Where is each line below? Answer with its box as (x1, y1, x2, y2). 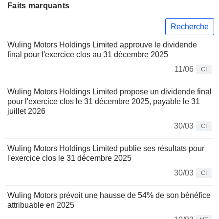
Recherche (171, 22, 209, 31)
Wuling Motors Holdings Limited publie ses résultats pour (7, 144, 204, 153)
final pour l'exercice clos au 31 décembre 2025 (7, 50, 168, 59)
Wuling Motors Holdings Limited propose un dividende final (7, 88, 212, 96)
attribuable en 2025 (7, 201, 74, 210)
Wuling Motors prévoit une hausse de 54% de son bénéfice (7, 191, 211, 200)
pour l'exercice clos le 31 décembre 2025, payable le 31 (7, 97, 200, 106)
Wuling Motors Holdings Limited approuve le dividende (7, 41, 197, 49)
